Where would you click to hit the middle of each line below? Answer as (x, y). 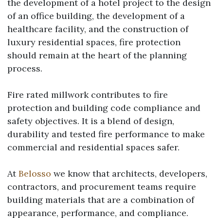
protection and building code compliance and (104, 108)
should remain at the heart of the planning (97, 55)
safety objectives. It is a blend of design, (91, 121)
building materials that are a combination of (101, 200)
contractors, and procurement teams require (102, 186)
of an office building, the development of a (96, 16)
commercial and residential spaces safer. (93, 147)
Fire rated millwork (48, 94)
